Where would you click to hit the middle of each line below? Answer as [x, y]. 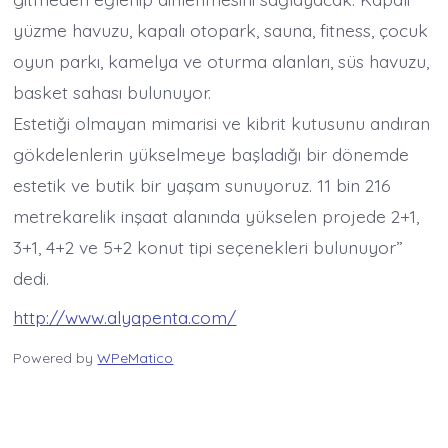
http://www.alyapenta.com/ [125, 317]
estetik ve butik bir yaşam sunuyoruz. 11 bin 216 [202, 185]
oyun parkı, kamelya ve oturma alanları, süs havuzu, [221, 61]
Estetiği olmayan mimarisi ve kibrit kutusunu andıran [222, 123]
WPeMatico [135, 357]
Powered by [55, 357]
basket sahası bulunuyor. [112, 92]
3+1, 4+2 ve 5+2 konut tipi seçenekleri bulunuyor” [208, 247]
